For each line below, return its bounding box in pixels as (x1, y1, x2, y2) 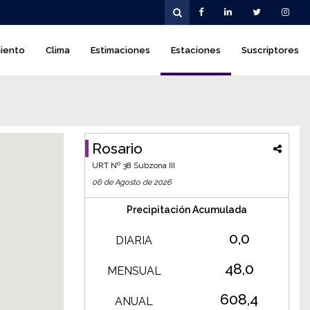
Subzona (131, 161, 169, 170)
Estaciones (171, 45, 221, 55)
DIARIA (116, 234, 153, 247)
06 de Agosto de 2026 (92, 178, 172, 187)
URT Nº (92, 161, 122, 170)
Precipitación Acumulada (126, 204, 247, 215)
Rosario (92, 140, 143, 157)
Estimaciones (91, 45, 150, 55)
